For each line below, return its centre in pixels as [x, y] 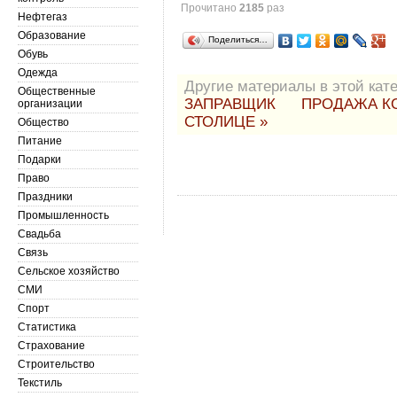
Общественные [57, 91]
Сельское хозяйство [69, 271]
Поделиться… [238, 39]
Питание [40, 141]
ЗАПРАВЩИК [233, 104]
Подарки [39, 160]
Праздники [45, 197]
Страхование [51, 346]
